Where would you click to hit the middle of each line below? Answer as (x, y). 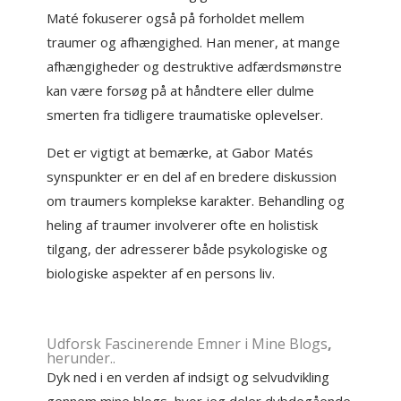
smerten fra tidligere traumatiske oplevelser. (185, 115)
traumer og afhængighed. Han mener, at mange (194, 42)
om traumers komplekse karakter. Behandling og (196, 200)
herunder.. (81, 358)
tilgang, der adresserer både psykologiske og (188, 249)
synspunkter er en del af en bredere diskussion (192, 176)
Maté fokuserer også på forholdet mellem (176, 18)
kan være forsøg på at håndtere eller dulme (181, 90)
